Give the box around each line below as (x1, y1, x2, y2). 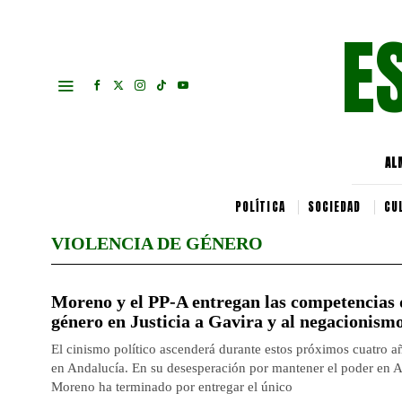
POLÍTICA (234, 198, 285, 215)
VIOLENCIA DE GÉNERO (51, 233, 263, 253)
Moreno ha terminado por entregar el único (51, 380, 293, 394)
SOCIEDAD (307, 198, 362, 215)
